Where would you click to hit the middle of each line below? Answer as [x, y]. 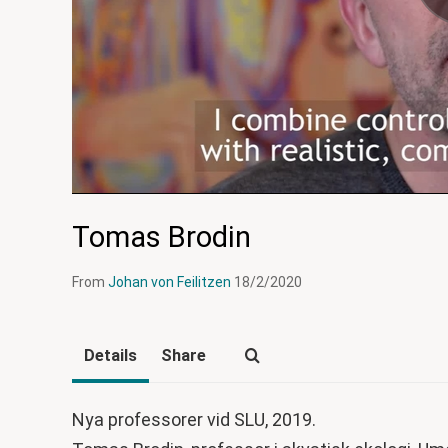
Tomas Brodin [161, 237]
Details [110, 356]
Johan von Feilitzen [169, 282]
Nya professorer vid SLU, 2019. [194, 420]
